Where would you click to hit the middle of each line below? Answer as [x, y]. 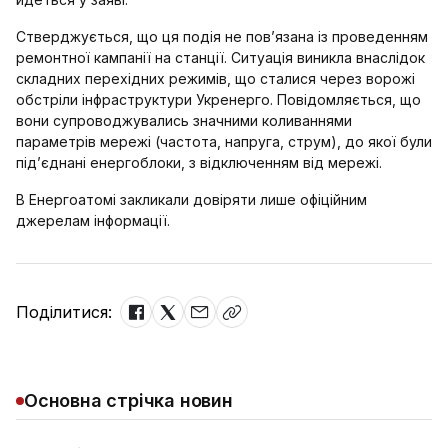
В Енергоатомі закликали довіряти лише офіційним [191, 199]
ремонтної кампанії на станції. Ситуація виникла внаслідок [220, 57]
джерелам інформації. [93, 220]
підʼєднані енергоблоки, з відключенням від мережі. [199, 162]
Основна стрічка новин [128, 400]
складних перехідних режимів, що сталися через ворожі [215, 78]
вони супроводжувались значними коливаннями [184, 120]
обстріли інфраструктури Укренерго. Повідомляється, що [218, 99]
